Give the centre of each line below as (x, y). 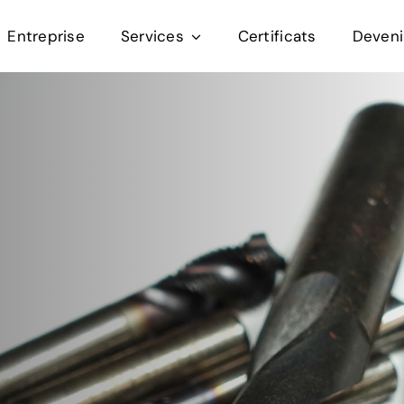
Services (152, 36)
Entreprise (46, 36)
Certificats (277, 36)
